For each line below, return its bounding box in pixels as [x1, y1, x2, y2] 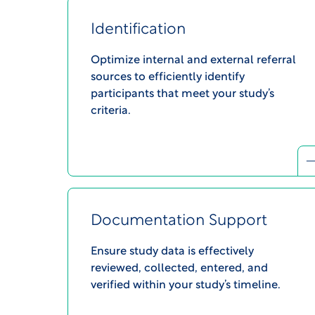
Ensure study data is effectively [91, 246, 254, 258]
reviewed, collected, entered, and [91, 263, 268, 275]
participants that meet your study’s [91, 89, 274, 101]
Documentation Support [91, 214, 267, 229]
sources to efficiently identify [91, 72, 245, 84]
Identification [91, 23, 186, 37]
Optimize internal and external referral [91, 55, 296, 67]
